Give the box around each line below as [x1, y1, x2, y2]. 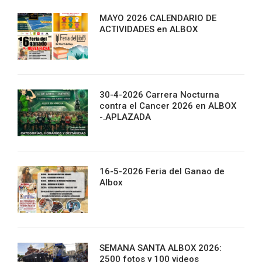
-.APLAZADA [99, 111, 151, 122]
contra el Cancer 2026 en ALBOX [99, 100, 236, 111]
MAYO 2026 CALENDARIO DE [99, 12, 216, 23]
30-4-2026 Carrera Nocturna [99, 89, 219, 100]
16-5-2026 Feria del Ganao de [99, 166, 225, 177]
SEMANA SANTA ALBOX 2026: [99, 242, 222, 253]
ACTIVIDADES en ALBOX [99, 23, 198, 35]
